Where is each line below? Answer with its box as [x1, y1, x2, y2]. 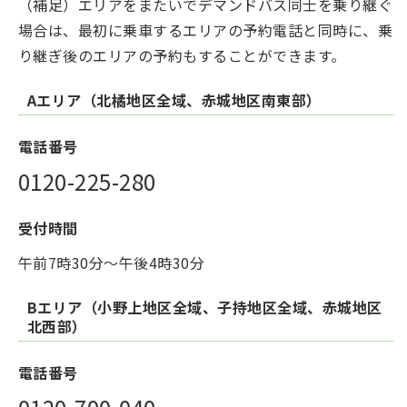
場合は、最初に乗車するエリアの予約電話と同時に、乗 [18, 19, 393, 42]
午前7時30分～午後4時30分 [18, 252, 205, 274]
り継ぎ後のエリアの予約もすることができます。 [18, 45, 346, 67]
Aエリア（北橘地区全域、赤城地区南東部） [27, 89, 322, 112]
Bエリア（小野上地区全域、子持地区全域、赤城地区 [27, 296, 382, 319]
